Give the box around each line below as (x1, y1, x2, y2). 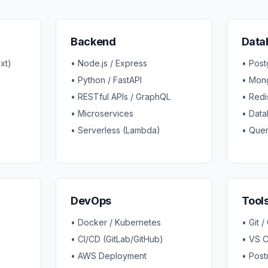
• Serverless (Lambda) (71, 125, 161, 135)
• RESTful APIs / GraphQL (71, 92, 171, 102)
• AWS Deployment (71, 251, 147, 261)
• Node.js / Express (71, 58, 148, 68)
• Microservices (71, 108, 134, 118)
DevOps (71, 194, 111, 207)
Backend (71, 35, 116, 48)
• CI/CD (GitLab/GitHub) (71, 234, 164, 244)
